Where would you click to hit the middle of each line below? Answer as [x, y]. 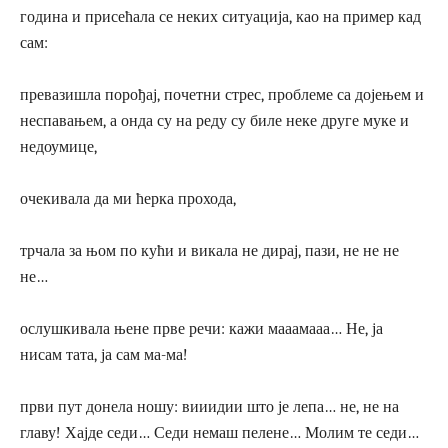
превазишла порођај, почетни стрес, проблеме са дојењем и [222, 94]
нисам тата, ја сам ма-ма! [104, 354]
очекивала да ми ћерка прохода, [128, 198]
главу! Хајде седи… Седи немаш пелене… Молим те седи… [219, 432]
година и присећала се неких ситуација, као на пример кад [220, 16]
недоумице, [58, 146]
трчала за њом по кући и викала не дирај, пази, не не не [209, 250]
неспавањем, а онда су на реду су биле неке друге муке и [214, 120]
